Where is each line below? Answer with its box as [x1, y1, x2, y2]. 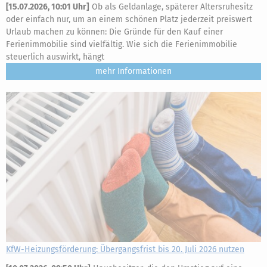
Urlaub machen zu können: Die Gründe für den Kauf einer [6, 27, 223, 37]
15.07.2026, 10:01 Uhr [8, 2, 86, 12]
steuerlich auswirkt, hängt [6, 52, 104, 62]
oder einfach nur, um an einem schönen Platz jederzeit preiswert [6, 14, 252, 24]
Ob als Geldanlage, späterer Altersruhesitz [89, 2, 253, 12]
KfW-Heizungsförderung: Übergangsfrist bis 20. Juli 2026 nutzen [6, 244, 244, 254]
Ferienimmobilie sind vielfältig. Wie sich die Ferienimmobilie [6, 39, 237, 49]
